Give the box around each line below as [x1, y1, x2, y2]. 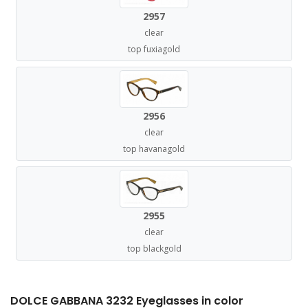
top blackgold [126, 243, 181, 254]
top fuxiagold [128, 43, 180, 55]
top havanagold [123, 143, 185, 155]
